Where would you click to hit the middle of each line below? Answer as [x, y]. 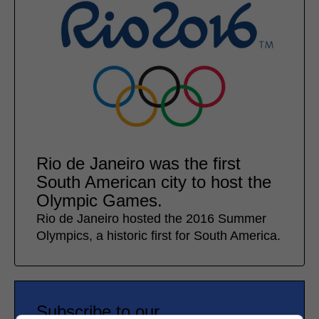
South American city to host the [154, 182]
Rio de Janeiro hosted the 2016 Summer [151, 219]
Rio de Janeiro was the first [138, 164]
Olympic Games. [99, 201]
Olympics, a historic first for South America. [158, 236]
